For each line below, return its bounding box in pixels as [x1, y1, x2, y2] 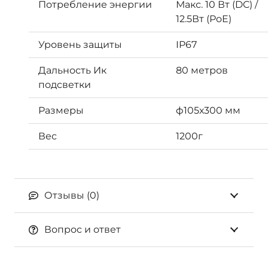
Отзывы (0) [44, 189, 99, 201]
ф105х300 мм [176, 104, 240, 116]
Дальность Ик [38, 64, 106, 76]
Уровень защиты [38, 38, 122, 50]
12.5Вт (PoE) [176, 13, 232, 25]
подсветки [38, 78, 91, 90]
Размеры [38, 104, 84, 116]
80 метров [176, 64, 228, 76]
